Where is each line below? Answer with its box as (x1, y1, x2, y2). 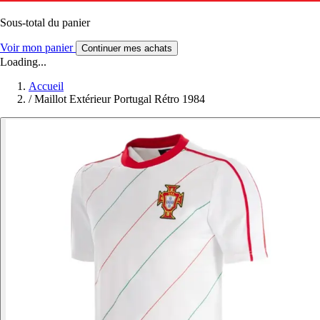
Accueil (29, 79, 64, 92)
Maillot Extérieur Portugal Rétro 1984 (34, 92, 205, 105)
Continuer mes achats (81, 42, 172, 54)
